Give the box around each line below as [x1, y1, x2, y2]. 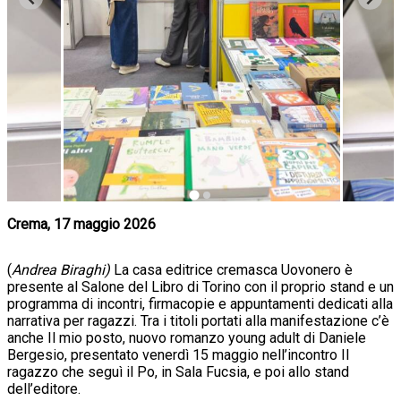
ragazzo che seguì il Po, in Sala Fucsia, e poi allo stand [7, 363, 349, 381]
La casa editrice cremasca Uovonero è [114, 261, 353, 279]
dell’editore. [7, 380, 81, 398]
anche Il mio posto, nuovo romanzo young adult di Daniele [7, 329, 366, 347]
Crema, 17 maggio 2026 [7, 216, 156, 234]
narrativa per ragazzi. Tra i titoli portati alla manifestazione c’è [7, 312, 389, 330]
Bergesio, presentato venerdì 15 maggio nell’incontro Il [7, 346, 349, 364]
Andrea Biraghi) [12, 261, 114, 279]
